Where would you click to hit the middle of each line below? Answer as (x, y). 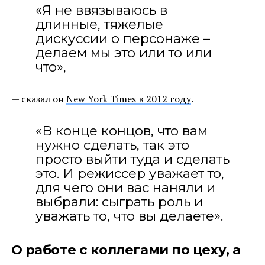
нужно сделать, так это (112, 145)
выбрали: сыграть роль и (119, 201)
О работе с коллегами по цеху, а (126, 249)
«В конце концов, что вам (121, 130)
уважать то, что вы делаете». (129, 216)
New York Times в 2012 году (128, 98)
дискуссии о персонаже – (122, 38)
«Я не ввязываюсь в (101, 10)
